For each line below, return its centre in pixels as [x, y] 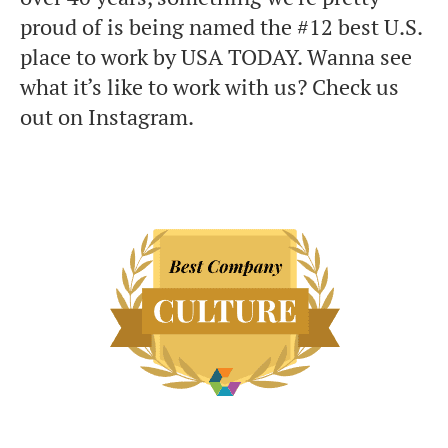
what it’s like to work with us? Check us [209, 87]
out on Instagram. [107, 117]
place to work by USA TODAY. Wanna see [216, 57]
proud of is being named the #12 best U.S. [221, 27]
